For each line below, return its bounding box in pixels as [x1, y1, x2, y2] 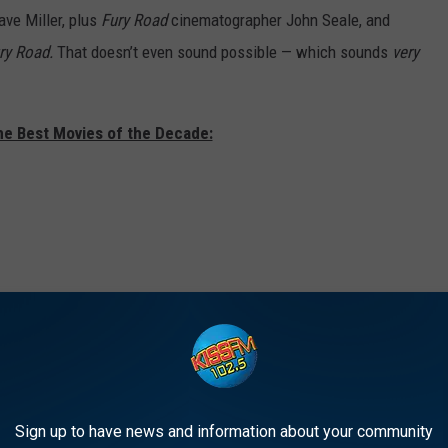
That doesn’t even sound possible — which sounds [57, 42, 392, 63]
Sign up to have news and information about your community [15, 422, 433, 441]
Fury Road [101, 10, 171, 31]
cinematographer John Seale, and [171, 10, 390, 31]
